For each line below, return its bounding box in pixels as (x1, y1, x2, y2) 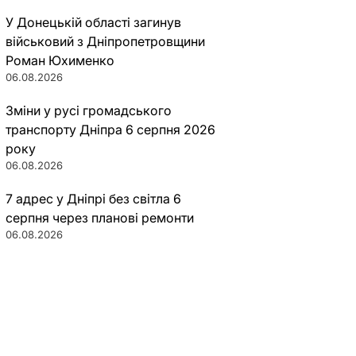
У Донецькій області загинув (5, 14, 181, 30)
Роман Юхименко (5, 52, 114, 68)
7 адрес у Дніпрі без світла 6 (5, 191, 181, 207)
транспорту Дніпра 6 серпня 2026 (5, 122, 215, 137)
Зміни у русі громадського (5, 103, 172, 118)
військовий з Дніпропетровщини (5, 33, 205, 49)
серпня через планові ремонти (5, 210, 194, 226)
